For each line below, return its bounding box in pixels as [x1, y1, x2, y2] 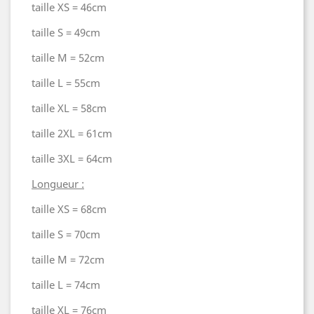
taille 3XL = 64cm [32, 151, 112, 165]
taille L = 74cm [32, 278, 100, 292]
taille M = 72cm [32, 252, 104, 266]
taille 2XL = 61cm [32, 126, 115, 140]
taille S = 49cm [32, 25, 100, 39]
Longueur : [32, 177, 84, 191]
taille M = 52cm [32, 50, 104, 64]
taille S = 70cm [32, 227, 100, 241]
